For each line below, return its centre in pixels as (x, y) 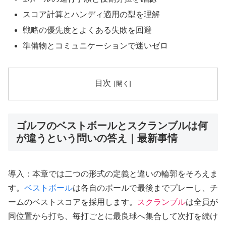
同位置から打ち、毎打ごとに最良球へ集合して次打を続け (113, 216)
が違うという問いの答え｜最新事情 (97, 138)
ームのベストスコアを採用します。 (73, 202)
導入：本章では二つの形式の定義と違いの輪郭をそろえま (113, 174)
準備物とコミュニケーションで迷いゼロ (96, 46)
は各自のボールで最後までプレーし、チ (145, 188)
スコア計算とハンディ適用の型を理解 (92, 14)
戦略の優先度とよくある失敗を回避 (88, 30)
